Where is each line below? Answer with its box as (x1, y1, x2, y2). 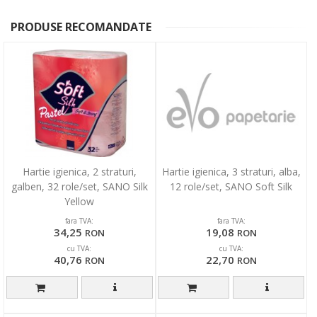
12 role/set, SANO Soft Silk (170, 180, 293, 194)
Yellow (64, 195, 95, 209)
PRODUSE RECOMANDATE (11, 19, 151, 35)
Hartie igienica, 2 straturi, (22, 165, 137, 179)
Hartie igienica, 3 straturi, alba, (161, 165, 301, 179)
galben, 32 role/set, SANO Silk (11, 180, 148, 194)
